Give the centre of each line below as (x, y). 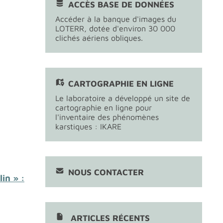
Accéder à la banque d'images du (116, 19)
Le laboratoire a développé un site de (123, 98)
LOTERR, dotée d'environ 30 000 (115, 28)
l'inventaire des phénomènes (107, 117)
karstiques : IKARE (88, 126)
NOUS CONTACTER (106, 172)
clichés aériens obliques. (99, 38)
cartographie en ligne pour (104, 108)
